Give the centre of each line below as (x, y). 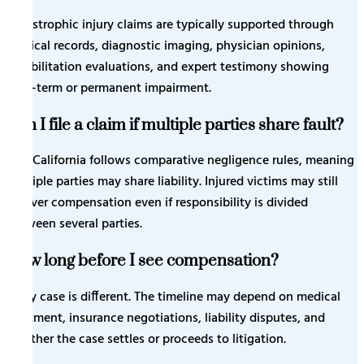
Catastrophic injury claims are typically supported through (170, 25)
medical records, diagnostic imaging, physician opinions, (166, 46)
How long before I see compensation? (143, 261)
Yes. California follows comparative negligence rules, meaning (180, 161)
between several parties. (74, 225)
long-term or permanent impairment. (109, 89)
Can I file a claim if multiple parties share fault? (175, 125)
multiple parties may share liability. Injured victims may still (172, 182)
